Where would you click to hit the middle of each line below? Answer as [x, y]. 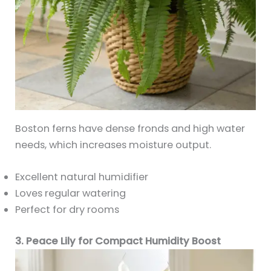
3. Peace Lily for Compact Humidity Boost [118, 241]
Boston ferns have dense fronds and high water [130, 128]
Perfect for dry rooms [67, 210]
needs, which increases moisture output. [113, 145]
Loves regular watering [71, 194]
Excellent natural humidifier [82, 177]
